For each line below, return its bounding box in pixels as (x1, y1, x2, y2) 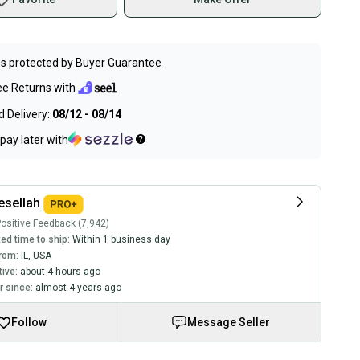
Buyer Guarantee (75, 56, 162, 69)
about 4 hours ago (19, 265, 100, 277)
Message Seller (187, 315, 271, 329)
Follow (10, 315, 47, 329)
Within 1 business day (72, 233, 170, 245)
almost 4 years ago (35, 281, 121, 293)
